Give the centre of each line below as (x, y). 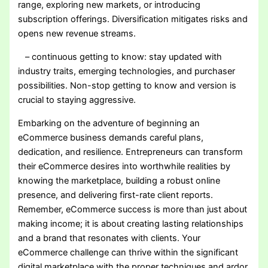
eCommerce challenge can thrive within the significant (128, 252)
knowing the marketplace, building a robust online (119, 180)
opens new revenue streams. (77, 34)
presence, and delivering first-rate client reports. (116, 195)
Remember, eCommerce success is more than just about (133, 209)
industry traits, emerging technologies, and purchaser (127, 71)
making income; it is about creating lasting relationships (131, 223)
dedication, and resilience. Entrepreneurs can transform (131, 152)
